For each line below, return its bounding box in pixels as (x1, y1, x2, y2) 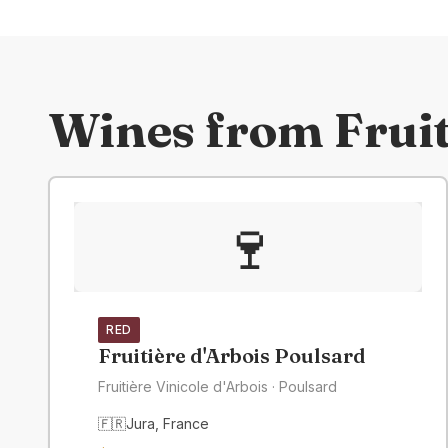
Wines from (48, 100, 334, 159)
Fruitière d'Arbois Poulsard (98, 343, 366, 368)
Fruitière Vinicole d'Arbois (98, 378, 268, 395)
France (163, 415, 209, 432)
